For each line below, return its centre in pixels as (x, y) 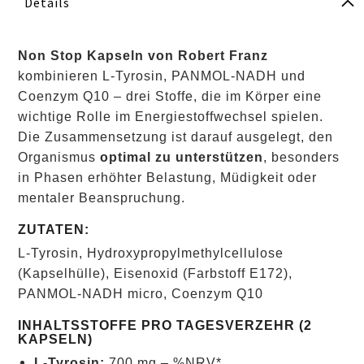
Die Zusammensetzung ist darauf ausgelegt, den (175, 136)
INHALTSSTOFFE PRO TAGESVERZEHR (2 (165, 325)
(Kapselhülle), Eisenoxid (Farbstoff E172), (155, 273)
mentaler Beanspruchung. (102, 197)
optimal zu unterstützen (182, 156)
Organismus (59, 156)
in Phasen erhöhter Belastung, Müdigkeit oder (167, 177)
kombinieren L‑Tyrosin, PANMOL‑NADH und (162, 75)
